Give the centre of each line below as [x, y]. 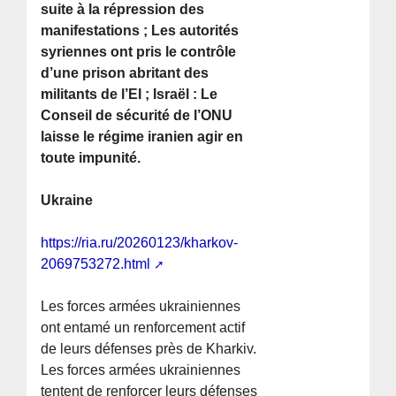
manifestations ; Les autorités [140, 31]
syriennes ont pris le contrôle [139, 52]
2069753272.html [96, 264]
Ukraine [67, 201]
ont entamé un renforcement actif [143, 328]
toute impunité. [91, 158]
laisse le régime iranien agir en [142, 137]
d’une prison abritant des [125, 73]
